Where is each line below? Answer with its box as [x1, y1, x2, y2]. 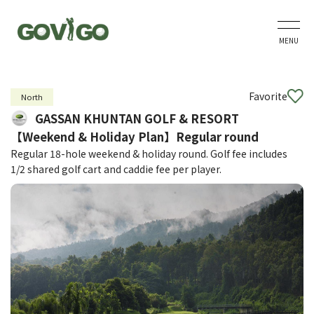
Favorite [249, 89, 287, 103]
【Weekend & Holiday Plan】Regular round [11, 128, 259, 145]
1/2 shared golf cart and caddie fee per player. [11, 162, 221, 176]
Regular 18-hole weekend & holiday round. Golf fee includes [11, 146, 287, 161]
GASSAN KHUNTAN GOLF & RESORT [35, 110, 239, 127]
